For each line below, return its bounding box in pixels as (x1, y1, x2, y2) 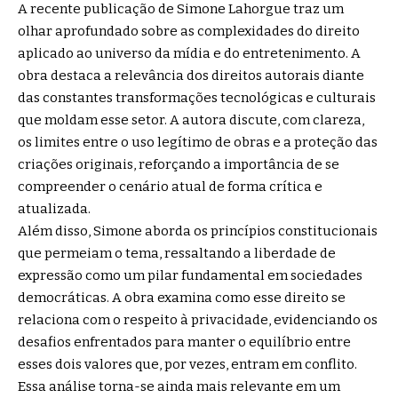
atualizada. (18, 200, 91, 217)
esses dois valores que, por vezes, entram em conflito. (18, 355, 357, 372)
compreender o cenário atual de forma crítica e (18, 178, 322, 195)
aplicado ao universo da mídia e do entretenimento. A (18, 44, 361, 61)
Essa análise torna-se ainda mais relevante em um (18, 378, 340, 394)
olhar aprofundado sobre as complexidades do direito (18, 22, 360, 39)
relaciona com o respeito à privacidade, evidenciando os (18, 311, 378, 328)
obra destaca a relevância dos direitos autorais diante (18, 67, 364, 84)
